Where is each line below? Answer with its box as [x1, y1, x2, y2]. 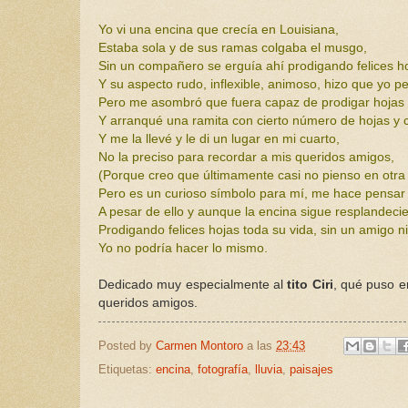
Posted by [98, 338, 156, 352]
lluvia [255, 362, 282, 377]
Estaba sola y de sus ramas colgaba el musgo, [98, 40, 367, 55]
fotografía [198, 362, 248, 377]
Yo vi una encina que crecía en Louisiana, [98, 22, 339, 36]
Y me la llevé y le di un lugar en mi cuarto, [98, 131, 340, 146]
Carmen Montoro [156, 338, 243, 352]
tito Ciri [287, 277, 333, 291]
